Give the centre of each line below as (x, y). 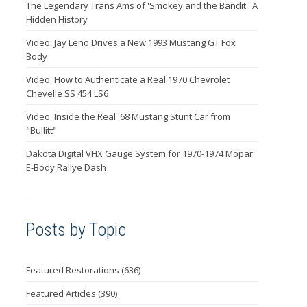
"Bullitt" (41, 130)
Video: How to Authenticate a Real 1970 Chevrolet (127, 79)
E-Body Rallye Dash (66, 167)
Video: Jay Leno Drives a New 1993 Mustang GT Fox (131, 42)
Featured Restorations (73, 270)
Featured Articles (62, 294)
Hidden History (57, 19)
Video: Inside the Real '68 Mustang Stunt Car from (128, 116)
